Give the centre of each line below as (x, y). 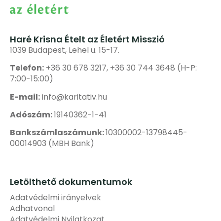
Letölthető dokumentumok (71, 182)
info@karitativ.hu (74, 97)
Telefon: (27, 68)
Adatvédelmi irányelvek (55, 197)
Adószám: (32, 115)
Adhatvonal (32, 208)
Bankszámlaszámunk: (58, 133)
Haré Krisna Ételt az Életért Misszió (87, 39)
